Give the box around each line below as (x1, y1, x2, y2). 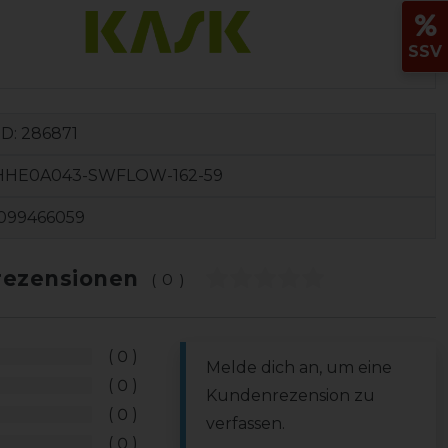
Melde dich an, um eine (206, 357, 392, 377)
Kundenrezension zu (206, 385, 375, 405)
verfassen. (206, 413, 285, 433)
